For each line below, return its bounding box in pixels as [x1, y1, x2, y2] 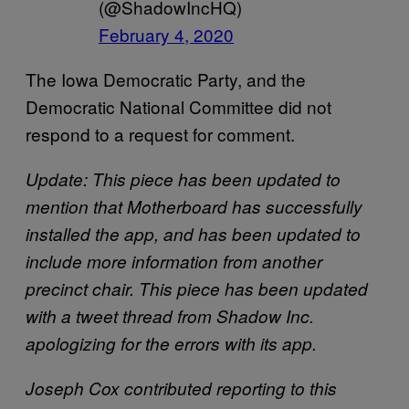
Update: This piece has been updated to [26, 167, 341, 191]
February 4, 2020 [99, 22, 234, 47]
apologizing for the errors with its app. [26, 331, 317, 355]
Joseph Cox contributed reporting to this [26, 376, 337, 400]
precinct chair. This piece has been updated [26, 277, 368, 300]
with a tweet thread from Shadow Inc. [26, 304, 314, 328]
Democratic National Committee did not [26, 94, 331, 119]
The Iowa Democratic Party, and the [26, 67, 306, 91]
